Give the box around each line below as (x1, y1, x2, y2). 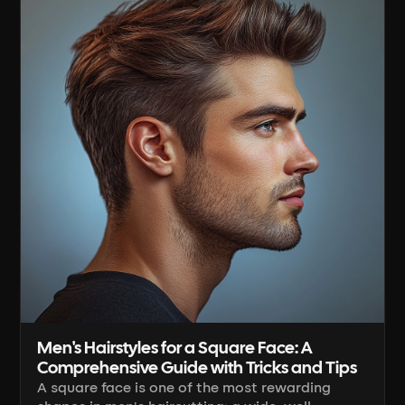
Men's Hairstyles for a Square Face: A (37, 340, 313, 357)
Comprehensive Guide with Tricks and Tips (37, 360, 358, 377)
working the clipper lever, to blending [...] (37, 4, 316, 21)
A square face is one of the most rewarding (37, 379, 332, 396)
